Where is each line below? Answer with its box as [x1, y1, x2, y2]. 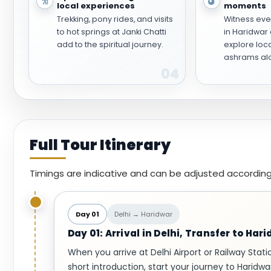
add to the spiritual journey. [57, 39, 163, 50]
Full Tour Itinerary [30, 135, 171, 155]
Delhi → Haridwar [114, 209, 172, 219]
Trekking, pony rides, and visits [57, 14, 173, 24]
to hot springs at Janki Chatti [57, 27, 166, 37]
